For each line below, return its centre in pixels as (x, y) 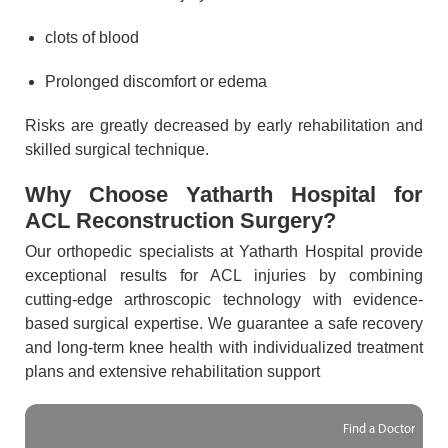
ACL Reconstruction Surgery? (180, 221)
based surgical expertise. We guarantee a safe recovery (224, 324)
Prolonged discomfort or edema (155, 82)
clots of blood (91, 38)
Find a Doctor (379, 429)
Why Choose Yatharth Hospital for (224, 195)
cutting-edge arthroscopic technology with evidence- (224, 300)
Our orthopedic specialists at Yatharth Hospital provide (224, 252)
